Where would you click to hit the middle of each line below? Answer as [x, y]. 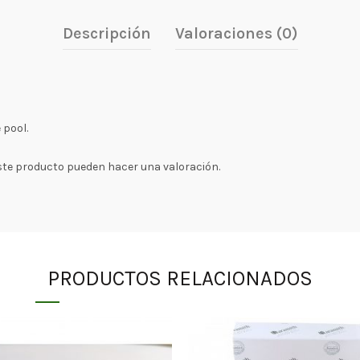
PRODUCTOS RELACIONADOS [180, 278]
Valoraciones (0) [236, 33]
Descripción [106, 33]
